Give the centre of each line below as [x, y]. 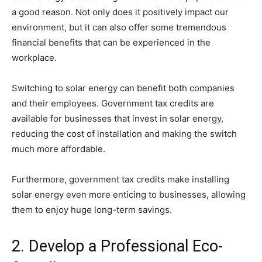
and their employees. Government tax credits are [113, 103]
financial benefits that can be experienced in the [111, 42]
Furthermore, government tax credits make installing [120, 179]
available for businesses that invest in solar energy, [118, 118]
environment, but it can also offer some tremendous [119, 27]
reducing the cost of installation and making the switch [124, 133]
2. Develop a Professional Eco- [117, 246]
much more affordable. [58, 149]
